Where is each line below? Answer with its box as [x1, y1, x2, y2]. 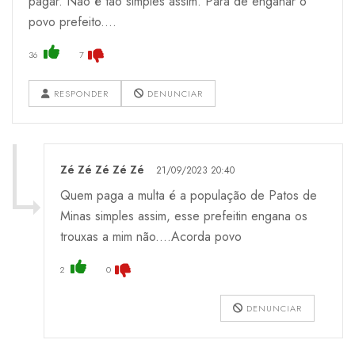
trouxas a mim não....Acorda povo [60, 227, 242, 246]
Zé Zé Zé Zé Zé [60, 161, 144, 177]
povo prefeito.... [29, 12, 116, 31]
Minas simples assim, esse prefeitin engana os [60, 206, 307, 225]
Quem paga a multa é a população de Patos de [60, 185, 317, 204]
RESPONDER [51, 86, 109, 100]
